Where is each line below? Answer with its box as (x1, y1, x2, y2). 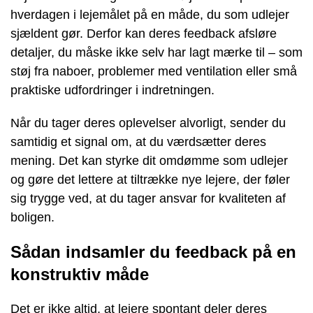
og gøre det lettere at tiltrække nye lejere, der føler (10, 173, 290, 187)
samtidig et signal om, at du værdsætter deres (10, 135, 266, 149)
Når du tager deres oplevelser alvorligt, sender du (10, 116, 286, 130)
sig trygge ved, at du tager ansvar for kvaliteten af (10, 191, 286, 205)
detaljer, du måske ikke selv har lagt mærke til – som (10, 45, 303, 59)
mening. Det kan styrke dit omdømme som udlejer (10, 154, 288, 168)
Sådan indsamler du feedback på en (10, 242, 296, 261)
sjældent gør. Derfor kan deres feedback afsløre (10, 27, 277, 41)
